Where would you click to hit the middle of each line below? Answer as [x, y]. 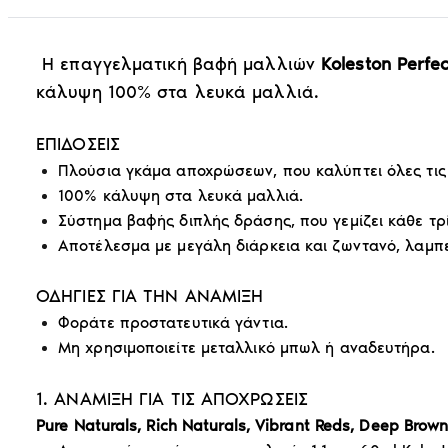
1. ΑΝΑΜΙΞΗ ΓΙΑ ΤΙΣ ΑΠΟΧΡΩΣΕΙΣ [172, 398]
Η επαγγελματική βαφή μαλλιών [178, 63]
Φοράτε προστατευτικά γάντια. [173, 322]
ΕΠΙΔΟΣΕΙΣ [78, 143]
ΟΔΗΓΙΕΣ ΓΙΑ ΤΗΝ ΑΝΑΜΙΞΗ [150, 295]
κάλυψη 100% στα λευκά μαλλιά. [177, 91]
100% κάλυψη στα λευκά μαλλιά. [180, 195]
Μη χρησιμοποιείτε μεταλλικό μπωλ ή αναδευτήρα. [246, 347]
